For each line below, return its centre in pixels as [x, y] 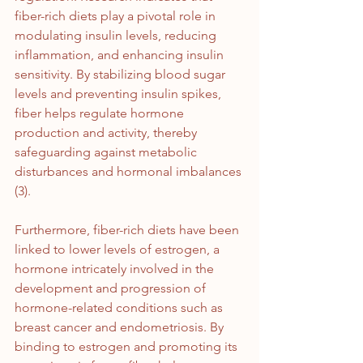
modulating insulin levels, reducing [117, 36]
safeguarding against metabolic [107, 152]
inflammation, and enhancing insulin [121, 55]
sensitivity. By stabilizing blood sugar [122, 75]
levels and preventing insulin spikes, [120, 94]
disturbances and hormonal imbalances [130, 172]
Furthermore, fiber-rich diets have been [128, 230]
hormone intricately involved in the [116, 269]
